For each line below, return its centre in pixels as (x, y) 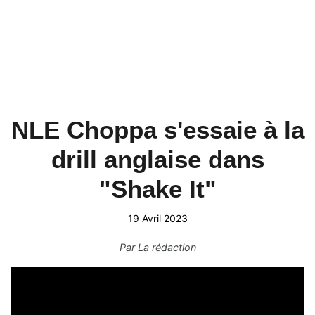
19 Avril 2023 (157, 218)
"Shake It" (157, 189)
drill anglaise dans (157, 159)
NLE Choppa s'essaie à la (157, 130)
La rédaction (167, 247)
